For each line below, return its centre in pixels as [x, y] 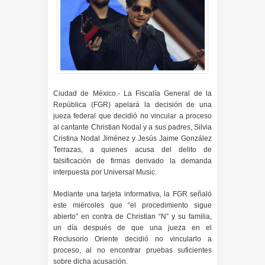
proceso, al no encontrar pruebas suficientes [132, 251]
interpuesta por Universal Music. [105, 172]
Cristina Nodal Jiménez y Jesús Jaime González [132, 139]
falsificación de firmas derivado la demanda [132, 161]
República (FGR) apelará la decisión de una [132, 105]
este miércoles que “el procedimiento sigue [132, 206]
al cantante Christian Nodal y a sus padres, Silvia [132, 127]
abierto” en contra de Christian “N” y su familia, [132, 217]
